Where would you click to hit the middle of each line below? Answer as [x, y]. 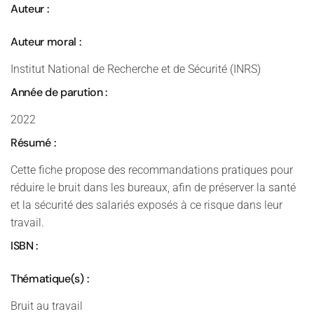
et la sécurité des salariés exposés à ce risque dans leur [146, 205]
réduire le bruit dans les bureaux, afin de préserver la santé [153, 187]
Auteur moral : [46, 42]
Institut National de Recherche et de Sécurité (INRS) [136, 69]
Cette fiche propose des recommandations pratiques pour [152, 170]
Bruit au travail [47, 306]
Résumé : [33, 143]
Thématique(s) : [50, 279]
